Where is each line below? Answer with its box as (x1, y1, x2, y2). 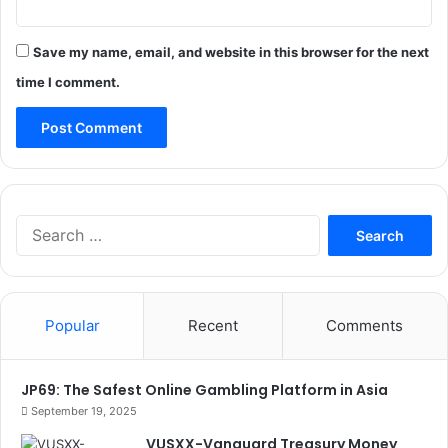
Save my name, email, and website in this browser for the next (33, 43, 429, 60)
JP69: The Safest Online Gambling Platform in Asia (21, 379, 388, 400)
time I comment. (16, 73, 120, 90)
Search (318, 215, 362, 232)
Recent (187, 315, 238, 335)
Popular (44, 315, 100, 335)
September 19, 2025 (31, 403, 137, 418)
